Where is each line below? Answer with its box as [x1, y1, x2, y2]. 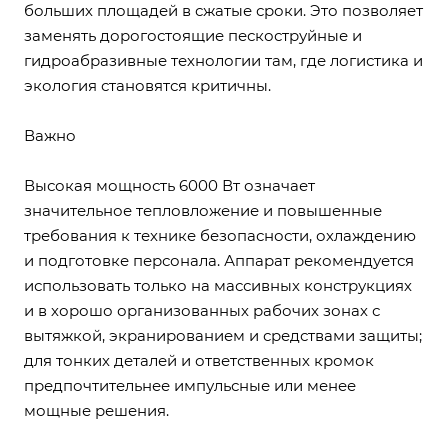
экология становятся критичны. [24, 76, 271, 95]
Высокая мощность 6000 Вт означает [24, 176, 315, 195]
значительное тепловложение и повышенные [24, 201, 382, 220]
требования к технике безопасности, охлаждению [24, 226, 416, 245]
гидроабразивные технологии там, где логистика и [24, 51, 423, 70]
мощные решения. [24, 401, 169, 420]
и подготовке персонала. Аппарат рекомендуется [24, 251, 414, 270]
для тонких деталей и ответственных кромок [24, 351, 374, 370]
